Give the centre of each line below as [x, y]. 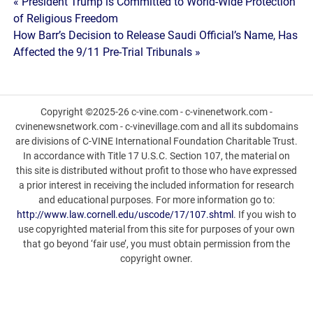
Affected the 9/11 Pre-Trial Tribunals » [107, 52]
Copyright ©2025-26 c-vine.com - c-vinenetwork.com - [156, 111]
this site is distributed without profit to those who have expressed [156, 170]
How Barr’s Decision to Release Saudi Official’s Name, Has [156, 36]
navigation [59, 34]
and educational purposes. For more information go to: [156, 199]
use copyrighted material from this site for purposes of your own [156, 229]
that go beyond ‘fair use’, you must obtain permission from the [156, 243]
